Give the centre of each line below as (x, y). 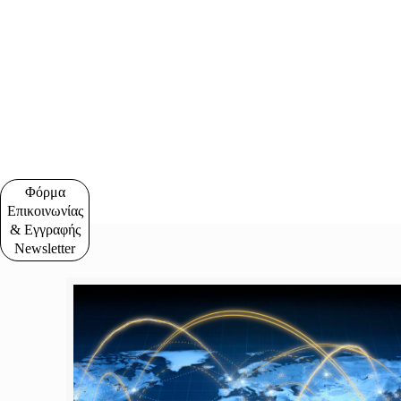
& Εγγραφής (45, 230)
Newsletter (45, 248)
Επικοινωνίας (45, 211)
